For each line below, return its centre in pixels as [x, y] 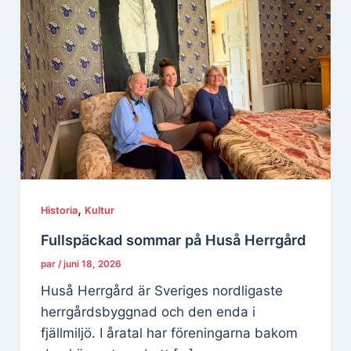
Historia [59, 211]
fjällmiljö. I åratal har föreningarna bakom [169, 333]
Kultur [99, 211]
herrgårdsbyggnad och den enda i [148, 311]
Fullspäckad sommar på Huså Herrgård [173, 239]
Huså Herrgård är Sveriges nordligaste [161, 290]
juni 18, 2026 [92, 264]
